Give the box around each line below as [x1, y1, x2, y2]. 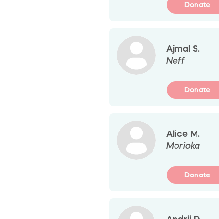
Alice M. [166, 129, 200, 138]
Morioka [166, 141, 200, 150]
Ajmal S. [166, 44, 200, 53]
